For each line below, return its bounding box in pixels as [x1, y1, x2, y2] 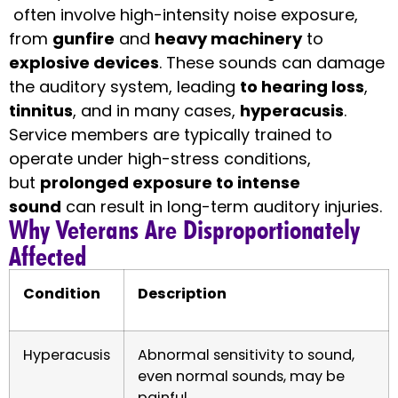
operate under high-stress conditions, [9, 147, 311, 171]
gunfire [52, 28, 115, 51]
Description [138, 283, 227, 304]
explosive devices [9, 52, 159, 75]
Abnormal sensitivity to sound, [138, 344, 354, 365]
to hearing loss [240, 76, 364, 99]
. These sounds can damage [159, 52, 385, 75]
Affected [9, 239, 87, 272]
